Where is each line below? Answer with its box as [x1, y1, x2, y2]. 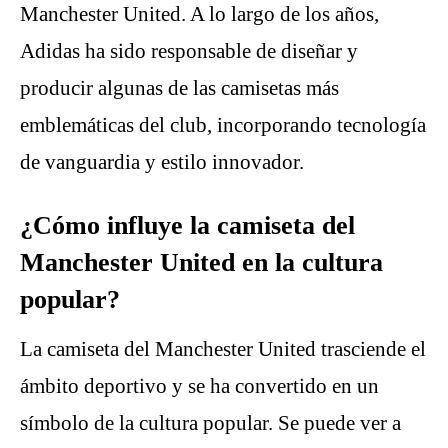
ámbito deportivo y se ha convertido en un [20, 373, 379, 398]
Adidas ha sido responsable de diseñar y [20, 39, 358, 64]
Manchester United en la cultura [20, 247, 383, 277]
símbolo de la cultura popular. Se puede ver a [20, 410, 401, 435]
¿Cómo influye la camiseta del [20, 210, 355, 240]
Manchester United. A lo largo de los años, [20, 2, 379, 27]
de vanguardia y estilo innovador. [20, 150, 304, 175]
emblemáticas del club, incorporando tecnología [20, 113, 426, 138]
